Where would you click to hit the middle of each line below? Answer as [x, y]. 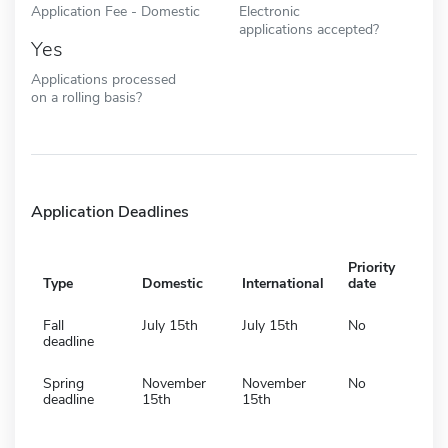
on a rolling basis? [86, 96]
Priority [371, 267]
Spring [63, 383]
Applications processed [103, 78]
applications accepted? [309, 28]
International [283, 283]
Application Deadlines [110, 211]
